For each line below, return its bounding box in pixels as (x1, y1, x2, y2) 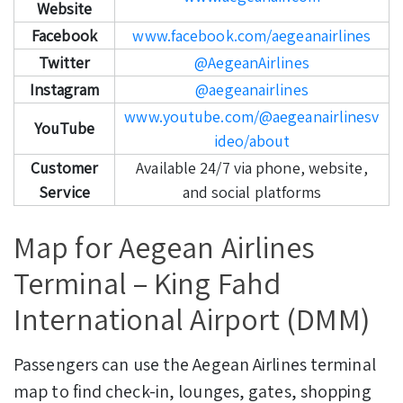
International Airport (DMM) (13, 298, 370, 339)
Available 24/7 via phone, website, (136, 157, 368, 178)
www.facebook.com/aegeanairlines (132, 24, 372, 46)
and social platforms (182, 181, 322, 202)
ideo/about (213, 130, 291, 151)
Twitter (38, 51, 91, 73)
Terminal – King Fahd (13, 262, 282, 303)
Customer (30, 157, 99, 178)
